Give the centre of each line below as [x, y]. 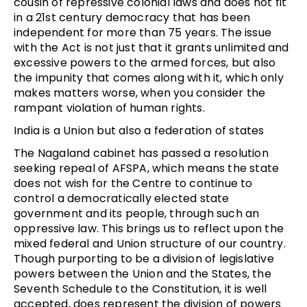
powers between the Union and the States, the [143, 273]
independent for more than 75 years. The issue [143, 32]
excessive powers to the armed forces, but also [145, 62]
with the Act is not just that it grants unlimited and [151, 47]
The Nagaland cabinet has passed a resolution [141, 153]
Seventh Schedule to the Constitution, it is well [140, 288]
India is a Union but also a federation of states [139, 130]
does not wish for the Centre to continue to [133, 183]
